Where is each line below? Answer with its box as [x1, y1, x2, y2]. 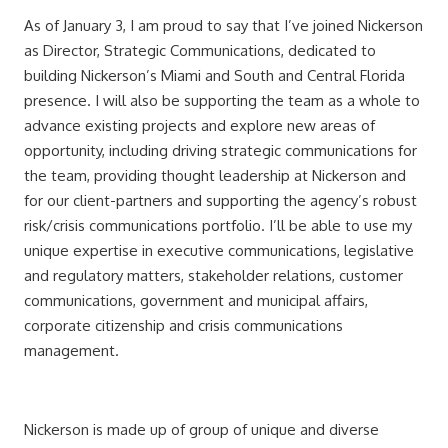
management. [24, 341, 119, 361]
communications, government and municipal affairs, [24, 291, 368, 311]
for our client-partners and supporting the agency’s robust [24, 191, 417, 211]
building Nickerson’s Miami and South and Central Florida [24, 66, 405, 86]
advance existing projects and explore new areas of [24, 116, 375, 136]
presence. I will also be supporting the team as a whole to [24, 91, 420, 111]
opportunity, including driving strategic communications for [24, 141, 417, 161]
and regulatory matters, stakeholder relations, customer [24, 266, 403, 286]
